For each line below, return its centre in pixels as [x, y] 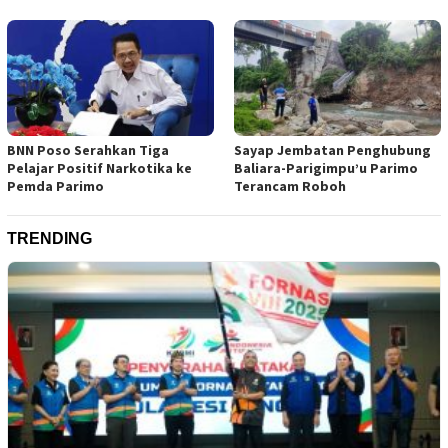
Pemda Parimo [55, 185]
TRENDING [49, 238]
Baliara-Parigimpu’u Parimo [326, 167]
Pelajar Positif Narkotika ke [99, 167]
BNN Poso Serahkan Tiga [88, 149]
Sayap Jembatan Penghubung [332, 149]
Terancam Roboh [290, 185]
